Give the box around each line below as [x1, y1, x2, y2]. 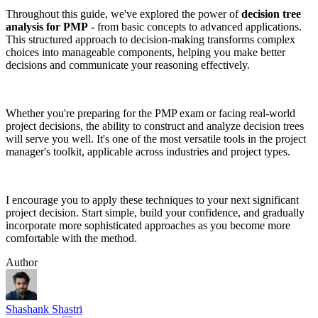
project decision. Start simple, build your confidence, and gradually [6, 207, 305, 219]
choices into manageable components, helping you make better [6, 46, 285, 59]
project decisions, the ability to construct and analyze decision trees [6, 120, 304, 133]
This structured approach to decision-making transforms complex [6, 33, 295, 46]
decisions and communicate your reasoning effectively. [6, 59, 250, 72]
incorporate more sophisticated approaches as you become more [6, 219, 290, 232]
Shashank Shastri [6, 303, 82, 316]
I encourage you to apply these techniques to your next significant [6, 194, 299, 207]
